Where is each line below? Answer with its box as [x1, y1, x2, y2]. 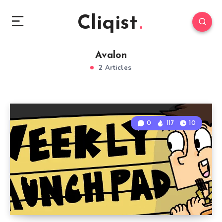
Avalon [95, 51, 127, 60]
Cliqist [77, 14, 137, 34]
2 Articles [96, 63, 132, 72]
